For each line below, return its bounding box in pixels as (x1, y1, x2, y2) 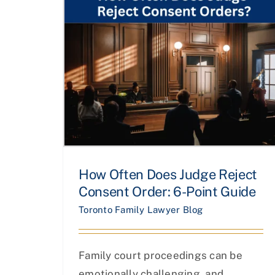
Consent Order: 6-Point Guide (79, 183, 256, 199)
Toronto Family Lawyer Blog (79, 204, 203, 215)
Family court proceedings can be (79, 249, 242, 261)
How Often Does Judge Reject (79, 166, 258, 182)
